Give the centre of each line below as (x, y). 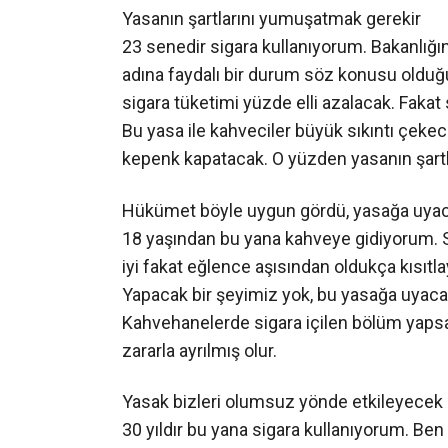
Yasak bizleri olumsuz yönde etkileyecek (282, 401)
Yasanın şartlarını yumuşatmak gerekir (271, 19)
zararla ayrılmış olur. (199, 350)
